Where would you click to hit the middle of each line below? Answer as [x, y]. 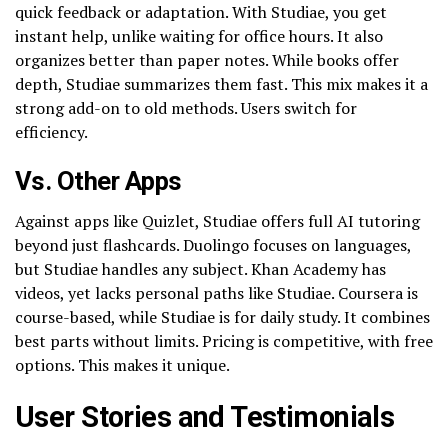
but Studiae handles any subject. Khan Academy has [200, 268]
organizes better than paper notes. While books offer [207, 59]
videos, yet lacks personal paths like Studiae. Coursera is [216, 292]
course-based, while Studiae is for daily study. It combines [222, 316]
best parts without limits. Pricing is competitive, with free [224, 340]
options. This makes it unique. [122, 364]
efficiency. [51, 131]
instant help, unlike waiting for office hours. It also [199, 35]
